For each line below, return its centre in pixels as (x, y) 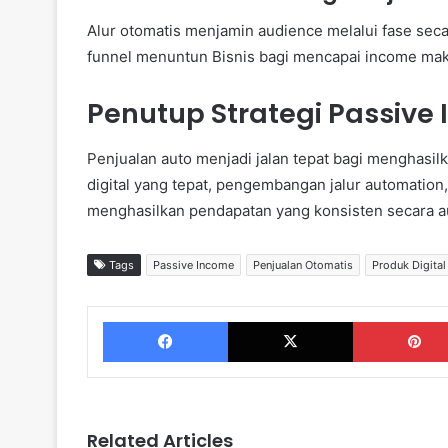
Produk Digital (409, 264)
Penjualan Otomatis (303, 264)
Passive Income (193, 264)
